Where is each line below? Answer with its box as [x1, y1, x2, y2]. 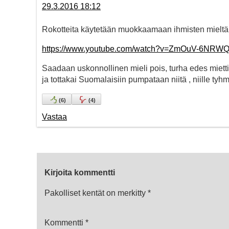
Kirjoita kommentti [44, 168, 115, 177]
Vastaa [42, 112, 67, 122]
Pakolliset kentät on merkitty [44, 189, 148, 198]
